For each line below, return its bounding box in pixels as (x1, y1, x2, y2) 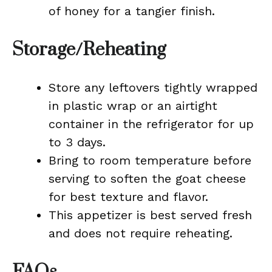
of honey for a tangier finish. (49, 4, 215, 18)
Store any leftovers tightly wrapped (49, 80, 257, 95)
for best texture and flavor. (49, 189, 208, 204)
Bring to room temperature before (49, 153, 251, 168)
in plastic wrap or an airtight (49, 98, 217, 113)
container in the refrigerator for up (49, 117, 254, 131)
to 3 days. (49, 135, 106, 149)
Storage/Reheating (12, 38, 166, 61)
